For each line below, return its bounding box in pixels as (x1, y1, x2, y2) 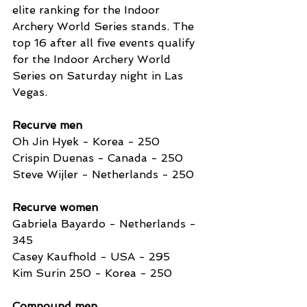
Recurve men (12, 119, 82, 132)
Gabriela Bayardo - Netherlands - (12, 217, 199, 231)
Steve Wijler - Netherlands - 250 (12, 168, 197, 182)
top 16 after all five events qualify (12, 36, 198, 50)
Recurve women (12, 201, 98, 214)
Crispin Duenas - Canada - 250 (12, 151, 183, 165)
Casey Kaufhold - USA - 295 (12, 250, 170, 264)
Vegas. (12, 86, 47, 99)
